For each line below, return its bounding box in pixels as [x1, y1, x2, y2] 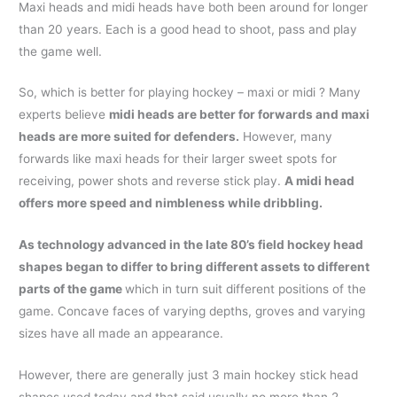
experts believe [19, 107, 110, 122]
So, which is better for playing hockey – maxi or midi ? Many [19, 85, 362, 100]
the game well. [19, 43, 103, 58]
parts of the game [19, 282, 126, 297]
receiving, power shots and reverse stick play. [19, 174, 285, 189]
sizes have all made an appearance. [19, 326, 224, 341]
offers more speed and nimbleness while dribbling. [19, 196, 323, 211]
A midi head [284, 174, 355, 189]
